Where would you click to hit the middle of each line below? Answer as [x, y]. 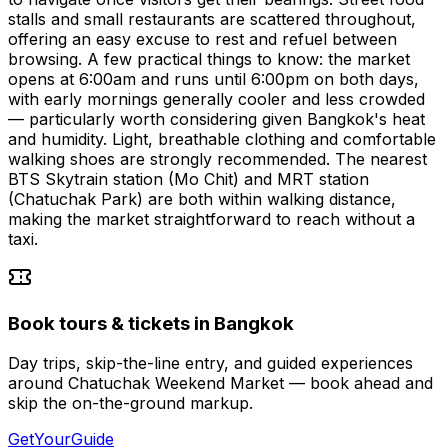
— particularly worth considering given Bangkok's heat [216, 118]
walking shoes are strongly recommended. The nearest [217, 158]
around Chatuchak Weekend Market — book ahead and [220, 383]
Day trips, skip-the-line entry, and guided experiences [210, 363]
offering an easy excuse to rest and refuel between [202, 38]
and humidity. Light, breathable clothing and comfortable [222, 138]
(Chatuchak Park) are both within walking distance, [202, 198]
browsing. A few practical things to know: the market [209, 58]
